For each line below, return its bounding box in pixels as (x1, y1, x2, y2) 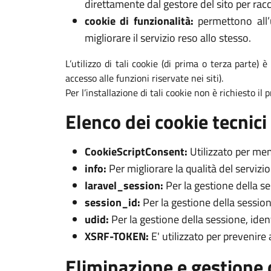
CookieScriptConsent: (85, 143, 188, 160)
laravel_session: (85, 177, 163, 194)
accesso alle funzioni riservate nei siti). (65, 71, 223, 85)
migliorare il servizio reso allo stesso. (85, 30, 251, 46)
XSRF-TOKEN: (85, 228, 149, 244)
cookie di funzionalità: (85, 13, 194, 29)
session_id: (85, 194, 140, 211)
